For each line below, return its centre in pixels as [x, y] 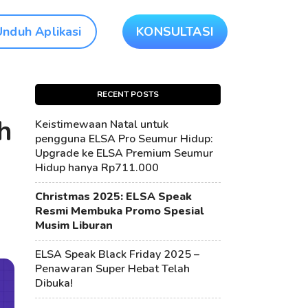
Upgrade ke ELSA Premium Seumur [124, 153]
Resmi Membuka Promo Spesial [119, 211]
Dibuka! [54, 283]
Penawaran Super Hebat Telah [112, 269]
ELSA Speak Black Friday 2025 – [117, 254]
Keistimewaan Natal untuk [102, 124]
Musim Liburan [74, 225]
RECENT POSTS [128, 94]
